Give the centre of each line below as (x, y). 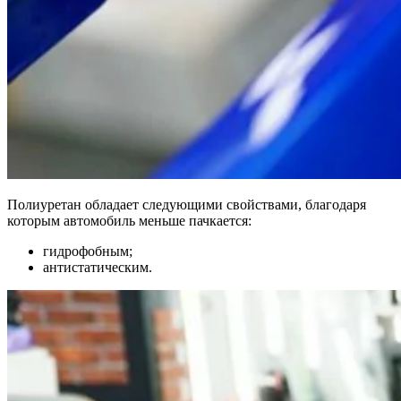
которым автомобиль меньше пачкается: (129, 220)
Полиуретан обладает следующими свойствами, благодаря (187, 204)
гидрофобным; (88, 251)
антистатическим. (98, 267)
